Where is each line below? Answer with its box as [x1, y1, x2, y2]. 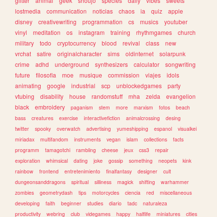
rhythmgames [136, 28, 172, 36]
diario [109, 199, 122, 207]
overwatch [57, 124, 81, 132]
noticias [93, 6, 113, 15]
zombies [15, 188, 34, 196]
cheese [102, 146, 119, 154]
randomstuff [92, 92, 123, 100]
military [15, 38, 34, 47]
